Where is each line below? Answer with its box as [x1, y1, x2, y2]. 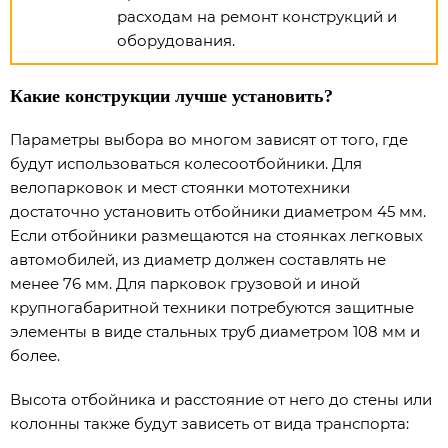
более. [10, 346, 60, 365]
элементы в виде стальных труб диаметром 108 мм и [10, 322, 420, 341]
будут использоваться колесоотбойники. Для [10, 154, 362, 173]
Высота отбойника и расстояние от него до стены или [10, 390, 432, 409]
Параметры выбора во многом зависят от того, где [10, 130, 408, 149]
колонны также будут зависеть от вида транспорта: [10, 414, 409, 433]
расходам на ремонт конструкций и [117, 7, 397, 26]
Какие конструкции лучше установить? [10, 86, 333, 106]
